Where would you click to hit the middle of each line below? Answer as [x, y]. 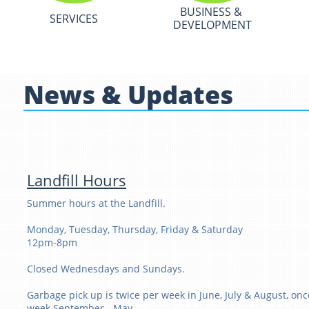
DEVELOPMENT [212, 25]
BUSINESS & [211, 12]
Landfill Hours [77, 180]
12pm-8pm [52, 242]
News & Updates [128, 94]
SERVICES [74, 18]
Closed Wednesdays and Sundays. [106, 269]
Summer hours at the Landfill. [96, 203]
